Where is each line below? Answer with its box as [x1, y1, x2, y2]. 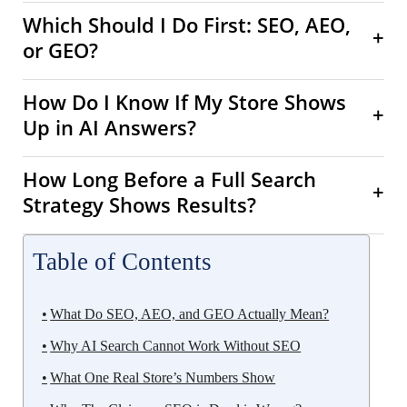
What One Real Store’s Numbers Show [50, 369, 276, 385]
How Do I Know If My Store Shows [23, 87, 346, 115]
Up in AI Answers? [23, 113, 196, 141]
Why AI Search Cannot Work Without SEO [50, 337, 302, 353]
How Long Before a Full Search [23, 164, 316, 193]
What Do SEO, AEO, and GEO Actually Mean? [50, 305, 330, 322]
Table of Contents [33, 247, 212, 275]
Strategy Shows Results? [23, 190, 256, 218]
